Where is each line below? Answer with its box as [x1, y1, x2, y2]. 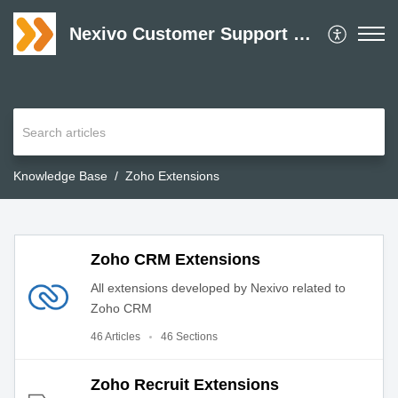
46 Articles [91, 330, 140, 344]
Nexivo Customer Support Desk [293, 24, 311, 44]
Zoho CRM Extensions [91, 251, 260, 269]
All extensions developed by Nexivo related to [91, 281, 346, 296]
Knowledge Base [13, 169, 107, 184]
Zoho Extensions [125, 169, 219, 184]
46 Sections [161, 330, 218, 344]
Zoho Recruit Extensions [91, 375, 279, 394]
